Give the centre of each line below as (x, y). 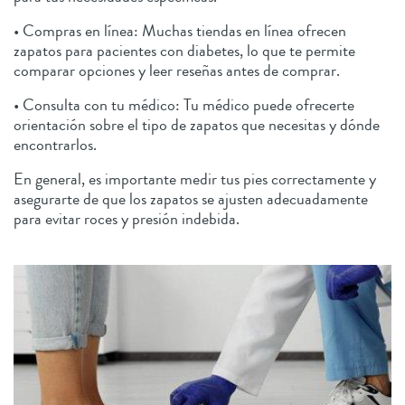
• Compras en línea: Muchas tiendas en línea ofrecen (180, 31)
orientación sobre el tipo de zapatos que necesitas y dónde (197, 125)
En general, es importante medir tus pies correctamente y (195, 179)
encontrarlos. (57, 145)
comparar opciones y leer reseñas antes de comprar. (179, 71)
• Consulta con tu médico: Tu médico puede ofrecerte (184, 105)
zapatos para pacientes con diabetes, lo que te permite (184, 51)
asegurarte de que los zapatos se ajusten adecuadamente (191, 199)
